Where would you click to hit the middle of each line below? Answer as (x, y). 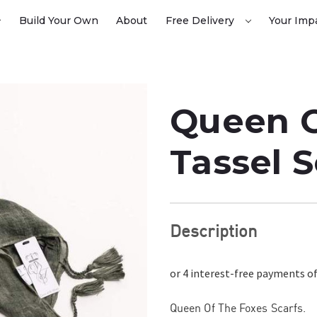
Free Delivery (201, 21)
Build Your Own (58, 21)
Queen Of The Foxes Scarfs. (238, 308)
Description (214, 231)
